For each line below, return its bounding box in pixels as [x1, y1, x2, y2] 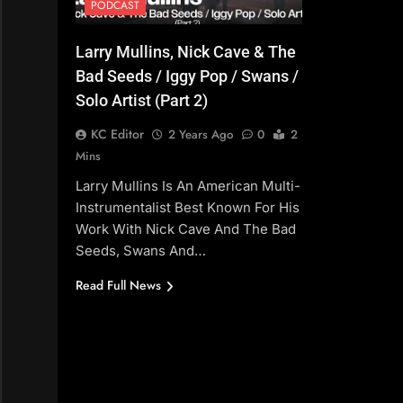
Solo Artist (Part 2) [76, 91, 208, 111]
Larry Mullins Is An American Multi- [76, 177, 300, 195]
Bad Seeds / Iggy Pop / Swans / [76, 67, 299, 86]
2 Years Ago [168, 126, 233, 144]
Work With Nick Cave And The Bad [76, 220, 296, 238]
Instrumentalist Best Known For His [76, 199, 300, 217]
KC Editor [91, 125, 144, 144]
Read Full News [76, 276, 161, 295]
